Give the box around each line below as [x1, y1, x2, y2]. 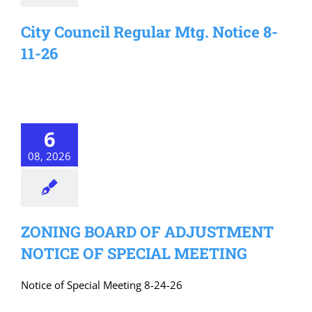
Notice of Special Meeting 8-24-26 [21, 278, 182, 292]
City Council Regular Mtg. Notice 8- [21, 22, 278, 42]
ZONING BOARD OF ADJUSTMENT [21, 221, 274, 242]
